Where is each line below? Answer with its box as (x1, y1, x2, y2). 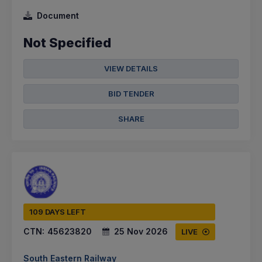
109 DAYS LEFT (29, 206, 86, 216)
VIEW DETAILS (104, 63, 158, 73)
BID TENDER (108, 88, 154, 98)
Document (37, 10, 79, 20)
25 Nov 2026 (114, 226, 168, 236)
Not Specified (23, 35, 111, 50)
